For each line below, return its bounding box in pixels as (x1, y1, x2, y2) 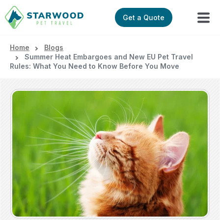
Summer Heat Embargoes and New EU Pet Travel (25, 53, 193, 61)
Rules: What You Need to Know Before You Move (10, 62, 179, 71)
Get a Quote (123, 13, 165, 22)
